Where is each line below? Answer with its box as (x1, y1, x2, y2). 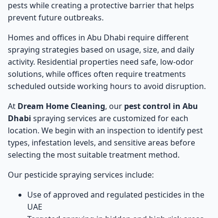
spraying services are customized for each (31, 112, 188, 124)
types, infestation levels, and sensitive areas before (8, 137, 195, 148)
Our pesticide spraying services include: (8, 169, 154, 180)
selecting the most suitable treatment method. (8, 149, 180, 160)
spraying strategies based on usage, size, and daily (8, 44, 194, 55)
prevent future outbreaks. (8, 12, 104, 23)
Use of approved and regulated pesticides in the (27, 189, 204, 200)
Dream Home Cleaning (18, 100, 105, 111)
